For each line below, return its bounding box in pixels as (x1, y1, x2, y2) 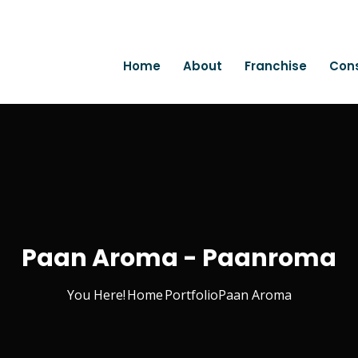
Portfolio (164, 285, 218, 304)
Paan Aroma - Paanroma (22, 241, 336, 275)
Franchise (245, 58, 307, 74)
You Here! (66, 285, 125, 304)
